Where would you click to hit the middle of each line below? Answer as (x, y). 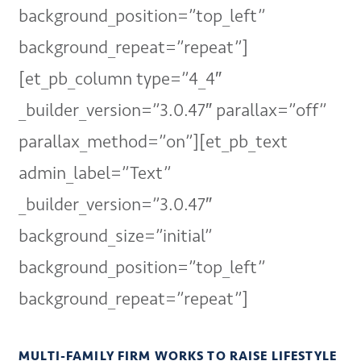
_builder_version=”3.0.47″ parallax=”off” (173, 110)
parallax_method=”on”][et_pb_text (154, 142)
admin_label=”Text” (95, 173)
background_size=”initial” (116, 236)
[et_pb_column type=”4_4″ (120, 79)
